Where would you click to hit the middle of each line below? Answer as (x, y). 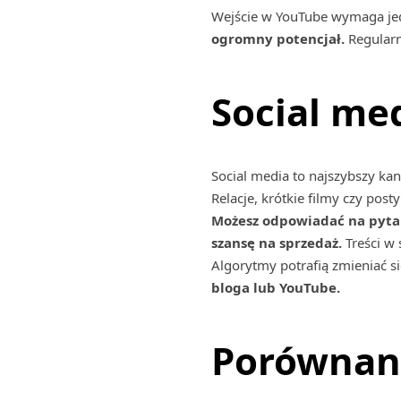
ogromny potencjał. (279, 38)
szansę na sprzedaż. (276, 243)
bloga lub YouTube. (275, 287)
